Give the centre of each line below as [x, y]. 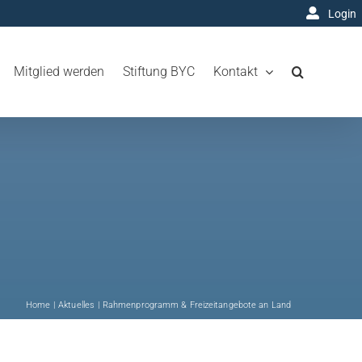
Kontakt [236, 72]
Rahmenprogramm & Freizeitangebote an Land [196, 305]
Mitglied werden [59, 72]
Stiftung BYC [159, 72]
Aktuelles [77, 305]
